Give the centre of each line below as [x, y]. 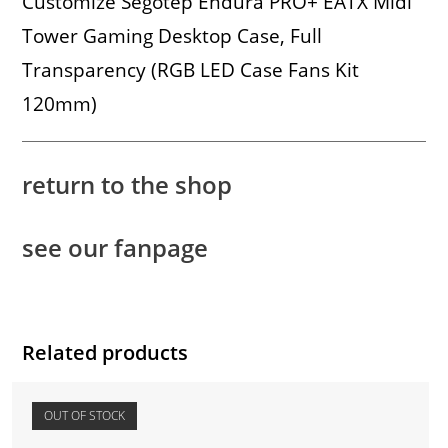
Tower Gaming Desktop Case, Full [172, 36]
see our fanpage [115, 248]
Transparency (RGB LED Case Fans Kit [191, 70]
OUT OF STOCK [85, 416]
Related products [105, 353]
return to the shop [127, 185]
